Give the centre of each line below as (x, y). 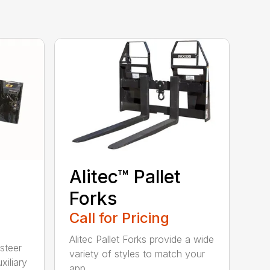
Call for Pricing (120, 218)
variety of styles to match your (137, 254)
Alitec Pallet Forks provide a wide (142, 239)
